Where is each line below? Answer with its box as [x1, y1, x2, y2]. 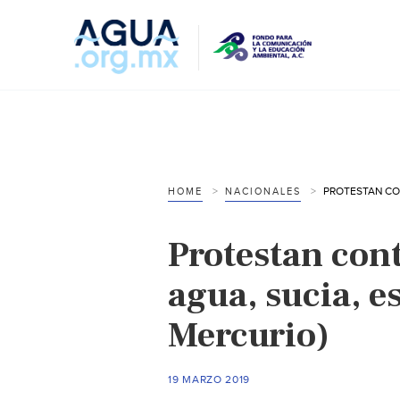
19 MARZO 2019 [168, 372, 251, 386]
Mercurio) [168, 312, 329, 358]
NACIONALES [225, 185, 301, 197]
